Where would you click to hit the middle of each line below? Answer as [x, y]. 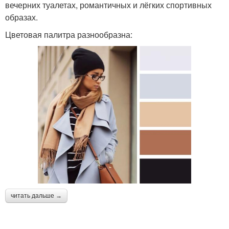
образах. [21, 17]
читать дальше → [36, 196]
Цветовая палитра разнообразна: [69, 34]
